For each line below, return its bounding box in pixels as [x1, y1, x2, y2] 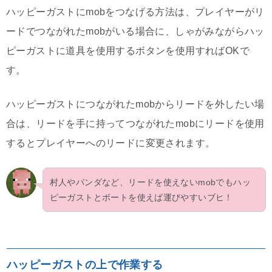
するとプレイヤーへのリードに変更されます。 [6, 138, 216, 149]
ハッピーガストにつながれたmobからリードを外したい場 [6, 99, 265, 110]
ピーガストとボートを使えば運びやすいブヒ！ [49, 192, 233, 202]
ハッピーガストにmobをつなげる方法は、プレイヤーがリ [6, 7, 265, 18]
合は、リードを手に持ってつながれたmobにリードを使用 [6, 118, 265, 129]
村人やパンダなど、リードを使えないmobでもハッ [49, 177, 251, 187]
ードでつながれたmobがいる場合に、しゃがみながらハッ [6, 26, 265, 37]
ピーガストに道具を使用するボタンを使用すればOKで [6, 46, 250, 56]
